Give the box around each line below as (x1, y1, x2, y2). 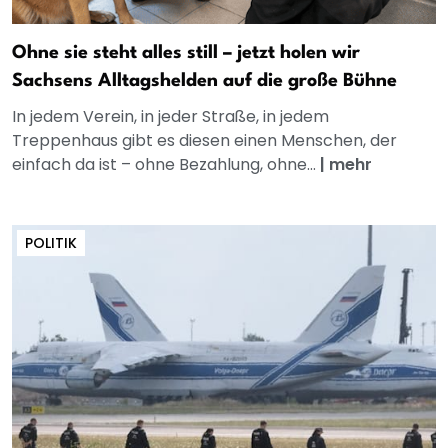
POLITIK (25, 233, 77, 254)
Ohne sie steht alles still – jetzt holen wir (12, 44, 360, 63)
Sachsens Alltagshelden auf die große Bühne (12, 72, 397, 91)
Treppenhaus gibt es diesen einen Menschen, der (12, 129, 397, 153)
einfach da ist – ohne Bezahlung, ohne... (12, 153, 320, 177)
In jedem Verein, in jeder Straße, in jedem (12, 105, 329, 129)
